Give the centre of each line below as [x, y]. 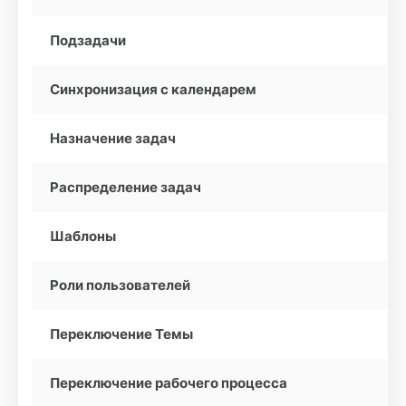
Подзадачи [88, 40]
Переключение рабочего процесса [169, 383]
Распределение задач [126, 187]
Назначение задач [113, 138]
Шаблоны [83, 236]
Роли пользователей [120, 285]
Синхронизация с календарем [153, 89]
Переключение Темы [121, 334]
